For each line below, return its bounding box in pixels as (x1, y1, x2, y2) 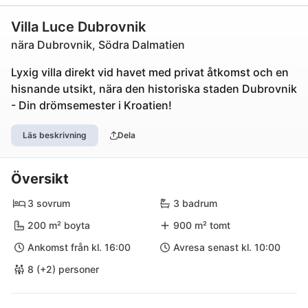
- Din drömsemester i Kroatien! (11, 98, 172, 112)
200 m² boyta (27, 219, 90, 231)
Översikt (11, 170, 69, 187)
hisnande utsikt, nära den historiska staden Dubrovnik (11, 82, 297, 96)
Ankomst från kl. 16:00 (27, 241, 131, 253)
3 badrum (173, 197, 217, 209)
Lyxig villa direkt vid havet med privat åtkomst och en (11, 65, 289, 79)
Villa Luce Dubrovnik (11, 19, 146, 35)
